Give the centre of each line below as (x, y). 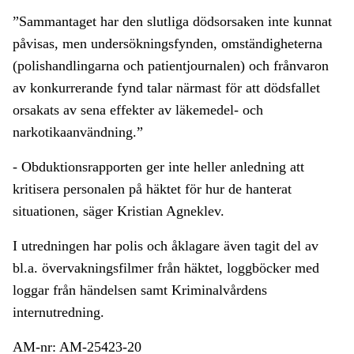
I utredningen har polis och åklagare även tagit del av (166, 246)
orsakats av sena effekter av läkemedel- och (138, 110)
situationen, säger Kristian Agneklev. (119, 211)
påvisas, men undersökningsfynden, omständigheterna (168, 44)
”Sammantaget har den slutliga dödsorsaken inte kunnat (172, 22)
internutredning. (58, 313)
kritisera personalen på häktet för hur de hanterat (152, 189)
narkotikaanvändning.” (78, 132)
